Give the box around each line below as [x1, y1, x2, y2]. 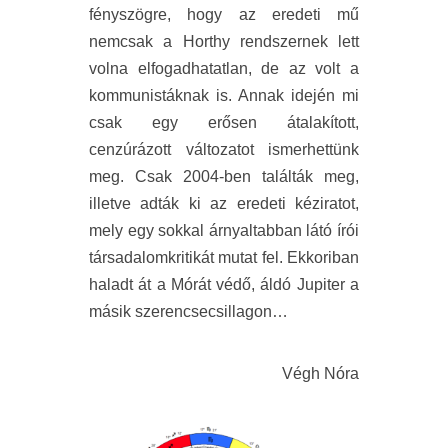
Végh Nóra [282, 364, 359, 382]
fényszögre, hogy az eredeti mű [89, 5, 359, 23]
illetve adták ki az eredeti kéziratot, [89, 194, 359, 212]
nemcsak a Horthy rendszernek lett [89, 32, 359, 50]
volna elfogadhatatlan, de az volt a [89, 59, 359, 77]
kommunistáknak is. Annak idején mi [89, 86, 359, 104]
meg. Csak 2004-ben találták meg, [89, 167, 359, 185]
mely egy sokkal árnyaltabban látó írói [89, 221, 359, 239]
